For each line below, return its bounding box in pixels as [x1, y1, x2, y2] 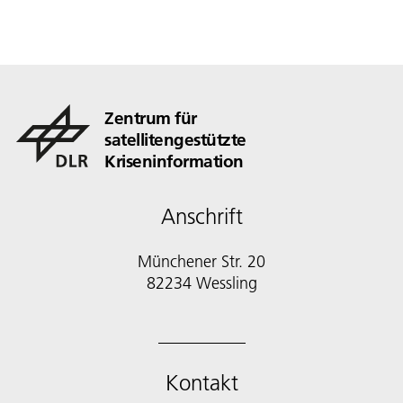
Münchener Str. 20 [138, 251, 265, 273]
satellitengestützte [104, 129, 246, 151]
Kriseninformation [104, 150, 244, 173]
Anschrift [160, 203, 243, 230]
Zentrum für [104, 107, 197, 130]
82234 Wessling [146, 273, 257, 294]
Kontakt [165, 370, 238, 397]
